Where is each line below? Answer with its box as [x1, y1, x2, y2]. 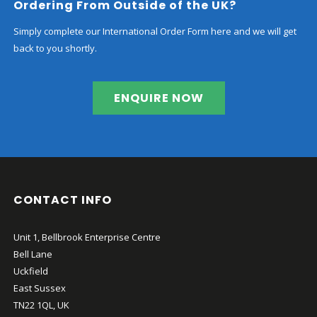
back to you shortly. [13, 42, 98, 55]
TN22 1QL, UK [13, 299, 70, 312]
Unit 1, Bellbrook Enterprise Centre [13, 231, 161, 244]
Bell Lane [13, 248, 53, 261]
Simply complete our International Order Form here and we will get [13, 25, 297, 38]
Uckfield [13, 265, 49, 278]
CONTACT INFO [13, 192, 113, 209]
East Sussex [13, 282, 67, 295]
